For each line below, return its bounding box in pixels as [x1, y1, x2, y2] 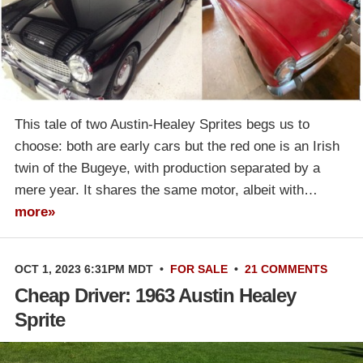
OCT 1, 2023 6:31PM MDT [15, 262, 153, 275]
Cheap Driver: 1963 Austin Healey [15, 284, 296, 306]
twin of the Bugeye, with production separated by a [15, 160, 320, 176]
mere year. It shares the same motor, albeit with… [15, 181, 318, 198]
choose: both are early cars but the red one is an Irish [15, 138, 340, 154]
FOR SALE [170, 262, 228, 275]
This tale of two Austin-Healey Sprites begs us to [15, 116, 310, 132]
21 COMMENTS [245, 262, 327, 275]
